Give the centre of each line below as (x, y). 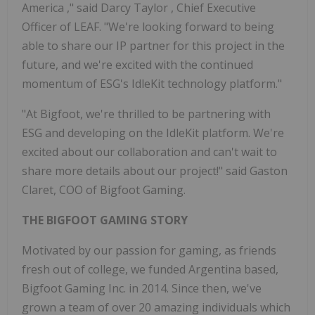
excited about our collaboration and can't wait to (149, 152)
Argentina (216, 270)
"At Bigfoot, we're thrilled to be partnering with (146, 114)
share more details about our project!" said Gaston (155, 171)
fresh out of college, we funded (105, 270)
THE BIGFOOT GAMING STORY (105, 220)
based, (261, 270)
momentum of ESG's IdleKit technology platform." (152, 84)
